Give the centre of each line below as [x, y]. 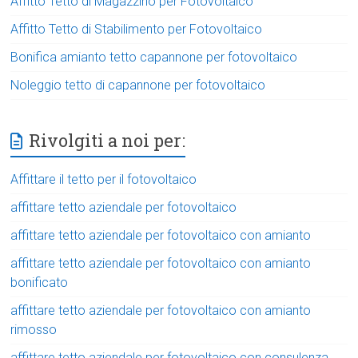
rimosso [34, 329]
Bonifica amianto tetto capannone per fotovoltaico [154, 57]
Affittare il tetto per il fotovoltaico [104, 179]
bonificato [40, 282]
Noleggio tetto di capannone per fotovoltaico [138, 85]
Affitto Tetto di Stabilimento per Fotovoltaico [137, 29]
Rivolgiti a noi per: [107, 140]
